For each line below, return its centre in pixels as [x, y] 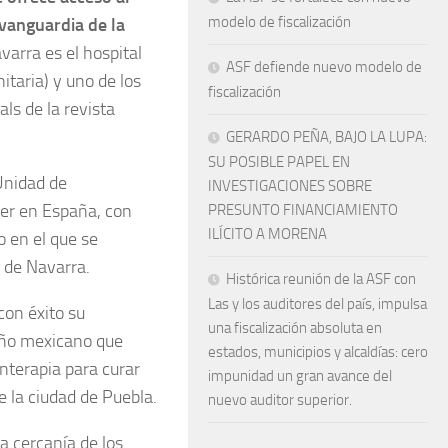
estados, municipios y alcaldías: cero [318, 351]
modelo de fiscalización [279, 21]
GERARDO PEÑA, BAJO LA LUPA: [326, 136]
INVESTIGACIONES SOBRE [290, 185]
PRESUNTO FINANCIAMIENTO [303, 209]
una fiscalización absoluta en [295, 327]
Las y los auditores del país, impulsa [317, 303]
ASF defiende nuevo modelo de [324, 66]
